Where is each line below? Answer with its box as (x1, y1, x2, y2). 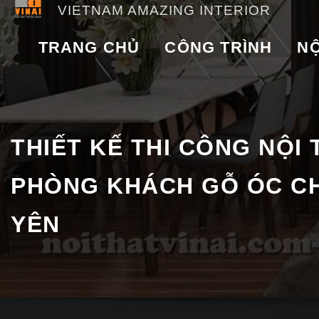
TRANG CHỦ (38, 38, 140, 56)
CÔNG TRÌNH (164, 38, 273, 56)
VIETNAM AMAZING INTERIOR (58, 2, 271, 18)
